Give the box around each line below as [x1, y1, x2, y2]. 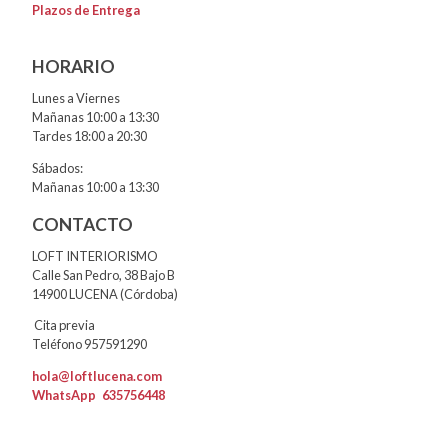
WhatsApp [32, 387, 102, 404]
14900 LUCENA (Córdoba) [32, 285, 178, 302]
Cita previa [32, 317, 95, 334]
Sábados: [32, 159, 83, 176]
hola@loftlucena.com [32, 368, 162, 385]
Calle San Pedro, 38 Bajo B [32, 266, 175, 283]
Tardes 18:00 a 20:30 [32, 128, 147, 145]
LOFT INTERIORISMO [32, 247, 158, 264]
